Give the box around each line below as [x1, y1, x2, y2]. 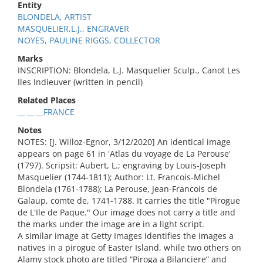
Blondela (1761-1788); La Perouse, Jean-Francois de [18, 183, 217, 194]
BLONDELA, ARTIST [18, 11, 92, 22]
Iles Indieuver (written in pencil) [18, 76, 143, 87]
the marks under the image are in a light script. [18, 218, 204, 230]
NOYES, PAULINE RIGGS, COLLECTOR [18, 35, 160, 46]
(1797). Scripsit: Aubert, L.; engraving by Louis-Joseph [18, 160, 226, 171]
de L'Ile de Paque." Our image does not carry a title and [18, 207, 235, 218]
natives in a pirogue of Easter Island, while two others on [18, 242, 241, 253]
